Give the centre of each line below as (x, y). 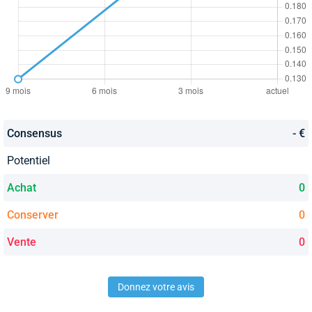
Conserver (33, 214)
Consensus (34, 133)
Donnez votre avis (156, 287)
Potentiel (29, 160)
